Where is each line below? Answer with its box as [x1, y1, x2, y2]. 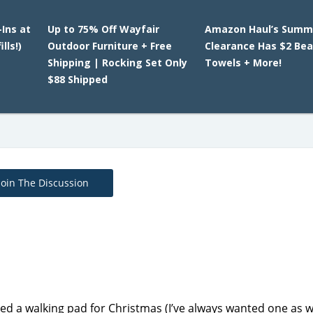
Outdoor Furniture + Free [47, 39, 172, 52]
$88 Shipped [47, 73, 108, 86]
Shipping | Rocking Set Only [47, 56, 187, 69]
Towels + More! [205, 56, 282, 69]
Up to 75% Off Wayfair [47, 22, 159, 36]
